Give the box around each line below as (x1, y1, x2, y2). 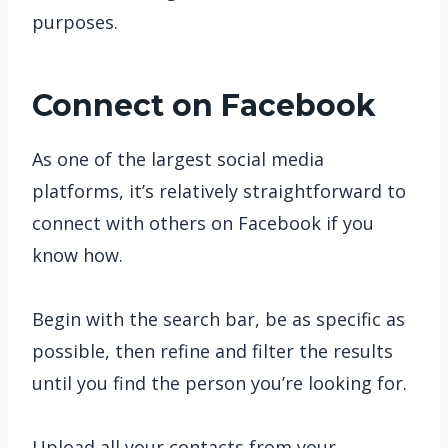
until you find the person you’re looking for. (32, 371, 407, 395)
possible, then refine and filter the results (32, 339, 393, 363)
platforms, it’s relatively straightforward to (32, 179, 406, 203)
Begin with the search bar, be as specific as (32, 307, 405, 331)
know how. (32, 243, 123, 267)
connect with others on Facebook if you (32, 211, 374, 235)
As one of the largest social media (32, 147, 324, 171)
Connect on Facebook (32, 87, 376, 124)
